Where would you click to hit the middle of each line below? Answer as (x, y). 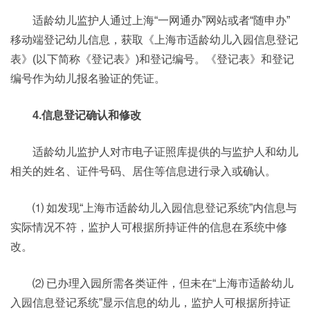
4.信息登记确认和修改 (87, 115)
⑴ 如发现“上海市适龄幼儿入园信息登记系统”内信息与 (165, 208)
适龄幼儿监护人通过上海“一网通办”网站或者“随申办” (161, 20)
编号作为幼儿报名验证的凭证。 (88, 79)
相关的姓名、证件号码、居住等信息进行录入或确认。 (143, 171)
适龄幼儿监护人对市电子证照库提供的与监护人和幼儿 (165, 152)
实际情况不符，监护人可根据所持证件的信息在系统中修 (149, 227)
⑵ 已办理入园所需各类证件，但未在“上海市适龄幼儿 (163, 283)
